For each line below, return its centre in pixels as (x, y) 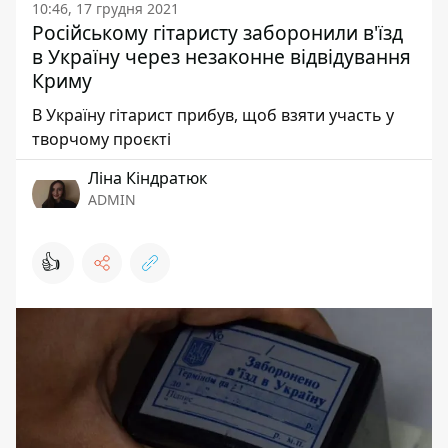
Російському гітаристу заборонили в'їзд (217, 32)
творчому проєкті (101, 139)
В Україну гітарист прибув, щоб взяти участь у (213, 115)
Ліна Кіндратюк (147, 178)
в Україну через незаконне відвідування (221, 56)
